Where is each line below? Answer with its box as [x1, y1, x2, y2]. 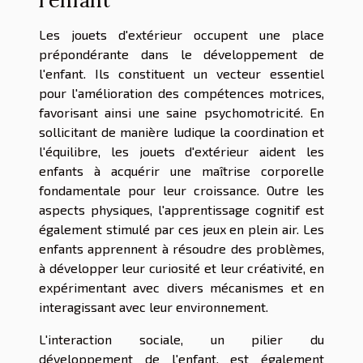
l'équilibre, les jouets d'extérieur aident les [39, 143, 324, 160]
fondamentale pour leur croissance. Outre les [39, 182, 324, 199]
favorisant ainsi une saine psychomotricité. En [39, 105, 324, 121]
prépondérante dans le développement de [39, 46, 324, 62]
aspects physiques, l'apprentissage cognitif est [39, 202, 324, 218]
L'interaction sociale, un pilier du [39, 331, 324, 348]
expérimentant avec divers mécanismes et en [39, 280, 324, 296]
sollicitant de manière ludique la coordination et [39, 124, 324, 140]
